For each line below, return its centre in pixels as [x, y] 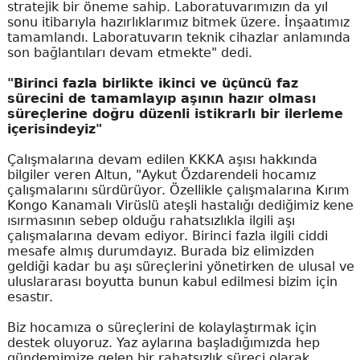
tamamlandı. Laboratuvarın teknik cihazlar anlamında [178, 37]
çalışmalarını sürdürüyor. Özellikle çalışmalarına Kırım [178, 190]
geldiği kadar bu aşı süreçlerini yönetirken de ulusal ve [180, 266]
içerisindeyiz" [54, 129]
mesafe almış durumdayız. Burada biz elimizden [160, 251]
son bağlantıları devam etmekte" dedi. [129, 52]
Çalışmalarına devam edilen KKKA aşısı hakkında [162, 159]
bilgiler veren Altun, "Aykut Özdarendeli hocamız [161, 174]
